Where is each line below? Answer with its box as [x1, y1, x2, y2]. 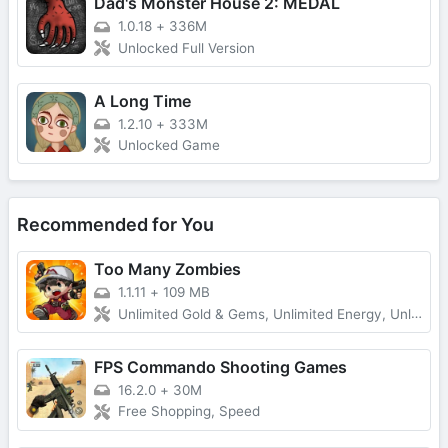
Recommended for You [17, 214, 214, 236]
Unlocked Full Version [118, 39, 255, 56]
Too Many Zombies [94, 259, 241, 280]
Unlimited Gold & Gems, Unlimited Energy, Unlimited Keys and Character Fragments [118, 306, 411, 323]
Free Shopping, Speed [118, 403, 260, 420]
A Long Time [94, 90, 191, 111]
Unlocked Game [118, 137, 220, 154]
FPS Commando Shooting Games [94, 357, 347, 378]
